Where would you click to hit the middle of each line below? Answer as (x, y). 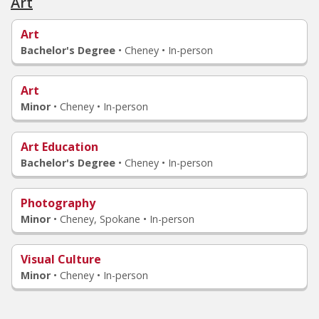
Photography (58, 203)
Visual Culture (61, 259)
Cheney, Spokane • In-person (127, 219)
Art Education (59, 147)
